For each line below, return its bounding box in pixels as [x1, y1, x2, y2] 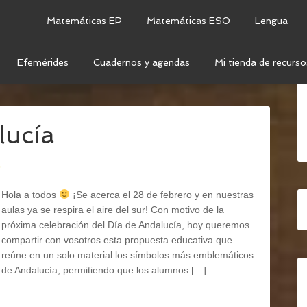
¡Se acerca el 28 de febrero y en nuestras [69, 189, 254, 200]
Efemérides [17, 57, 69, 68]
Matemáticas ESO [147, 15, 230, 26]
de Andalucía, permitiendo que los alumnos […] [1, 265, 206, 275]
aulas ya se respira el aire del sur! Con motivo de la [1, 204, 224, 215]
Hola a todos [1, 189, 59, 200]
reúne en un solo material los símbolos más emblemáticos [1, 249, 254, 260]
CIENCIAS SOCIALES [127, 64, 224, 75]
